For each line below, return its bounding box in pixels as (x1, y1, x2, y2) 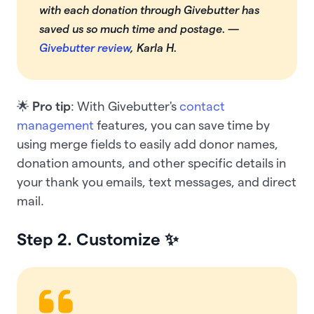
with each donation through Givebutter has (39, 4, 259, 16)
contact (179, 99, 225, 113)
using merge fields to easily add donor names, (17, 137, 278, 151)
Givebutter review (39, 41, 130, 54)
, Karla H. (130, 41, 177, 54)
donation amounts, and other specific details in (17, 156, 286, 170)
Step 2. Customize (17, 229, 161, 249)
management (17, 118, 94, 132)
